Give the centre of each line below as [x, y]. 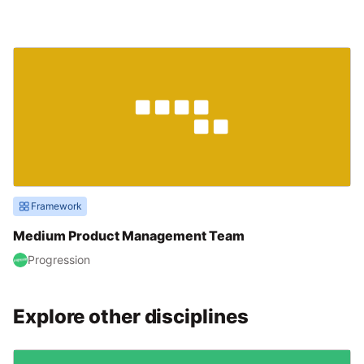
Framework [56, 206]
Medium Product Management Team [129, 236]
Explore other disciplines [131, 316]
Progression [59, 260]
